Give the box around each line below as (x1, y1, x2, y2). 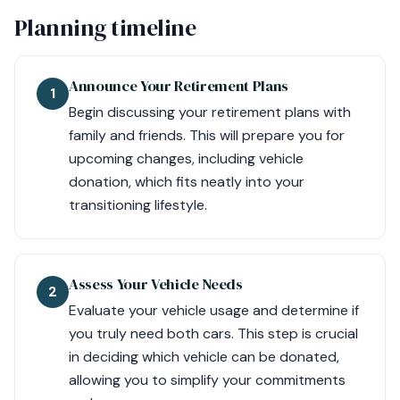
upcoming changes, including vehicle (69, 149, 304, 168)
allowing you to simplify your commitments (69, 371, 346, 389)
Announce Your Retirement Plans (69, 76, 288, 96)
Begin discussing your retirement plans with (69, 103, 351, 121)
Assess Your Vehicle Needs (69, 274, 243, 295)
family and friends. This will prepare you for (69, 126, 345, 145)
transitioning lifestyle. (69, 196, 207, 214)
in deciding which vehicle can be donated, (69, 347, 339, 366)
